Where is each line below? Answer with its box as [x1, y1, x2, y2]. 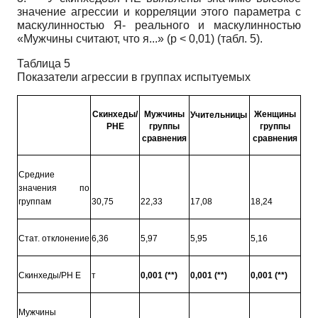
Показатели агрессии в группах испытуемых [17, 70, 251, 83]
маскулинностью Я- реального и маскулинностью [17, 18, 301, 31]
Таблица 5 [17, 57, 70, 70]
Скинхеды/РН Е [18, 270, 81, 280]
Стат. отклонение [18, 233, 89, 243]
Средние [18, 169, 55, 180]
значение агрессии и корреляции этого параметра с [17, 5, 301, 18]
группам [18, 196, 51, 207]
